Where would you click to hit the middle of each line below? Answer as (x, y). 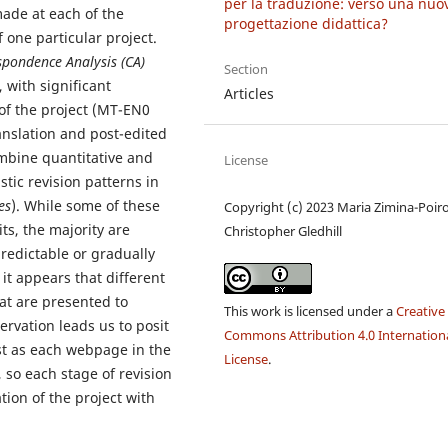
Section (246, 69)
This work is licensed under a (310, 311)
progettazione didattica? (306, 24)
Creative (421, 311)
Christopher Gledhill (283, 231)
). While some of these (85, 206)
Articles (249, 94)
